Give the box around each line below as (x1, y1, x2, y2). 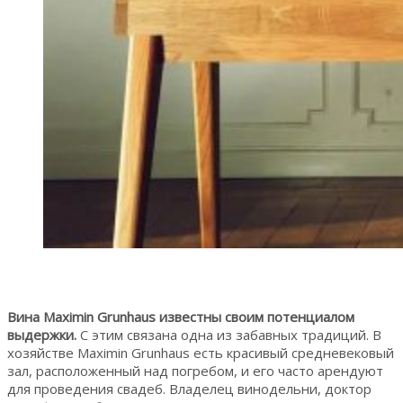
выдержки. (7, 325, 76, 344)
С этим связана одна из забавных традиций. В (76, 325, 381, 344)
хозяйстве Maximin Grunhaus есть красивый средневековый (7, 343, 394, 362)
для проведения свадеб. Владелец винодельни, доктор (7, 379, 372, 398)
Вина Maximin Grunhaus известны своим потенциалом (7, 307, 354, 326)
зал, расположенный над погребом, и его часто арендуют (7, 361, 383, 380)
